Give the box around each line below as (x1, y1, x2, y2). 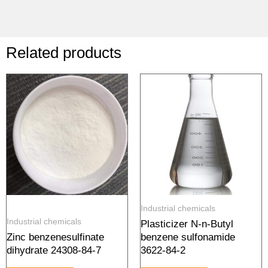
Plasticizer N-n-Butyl (141, 218, 233, 230)
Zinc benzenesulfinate (7, 232, 104, 243)
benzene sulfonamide (141, 232, 235, 243)
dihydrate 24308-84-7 (7, 245, 101, 257)
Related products (6, 44, 121, 61)
